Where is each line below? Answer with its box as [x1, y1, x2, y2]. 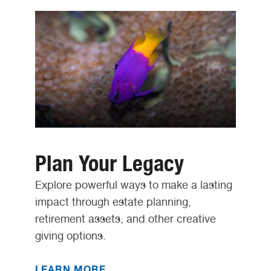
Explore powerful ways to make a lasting [34, 178, 232, 191]
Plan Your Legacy [34, 149, 184, 177]
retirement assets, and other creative [34, 212, 216, 225]
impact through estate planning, [34, 195, 191, 208]
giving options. [34, 229, 106, 242]
